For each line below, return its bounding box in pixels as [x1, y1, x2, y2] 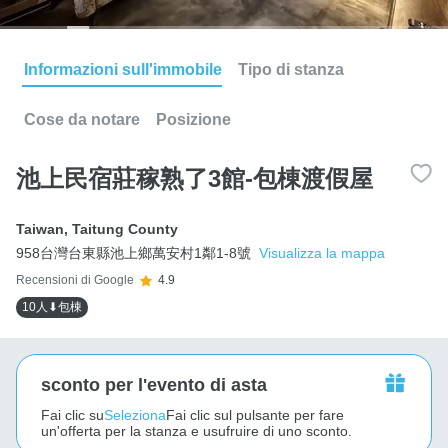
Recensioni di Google [16, 273, 134, 288]
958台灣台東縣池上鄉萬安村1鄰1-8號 [16, 244, 251, 261]
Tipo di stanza [238, 60, 344, 78]
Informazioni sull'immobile [24, 60, 222, 78]
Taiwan [16, 220, 64, 237]
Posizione [156, 110, 231, 128]
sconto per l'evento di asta [41, 374, 267, 395]
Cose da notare [24, 110, 140, 128]
